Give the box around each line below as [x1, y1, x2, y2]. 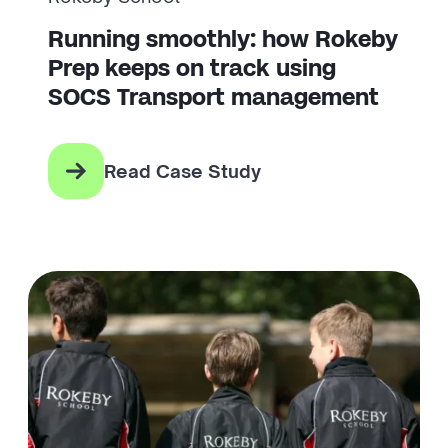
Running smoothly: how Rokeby [48, 25, 398, 53]
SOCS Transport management [48, 83, 379, 111]
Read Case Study [104, 159, 261, 182]
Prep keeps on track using [48, 54, 336, 82]
